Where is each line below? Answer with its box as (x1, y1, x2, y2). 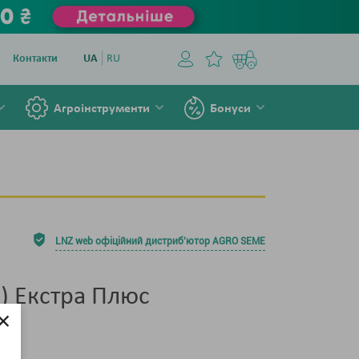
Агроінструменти (54, 103, 150, 115)
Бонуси (210, 103, 251, 115)
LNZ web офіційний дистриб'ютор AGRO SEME (55, 236, 265, 247)
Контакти (12, 53, 58, 65)
